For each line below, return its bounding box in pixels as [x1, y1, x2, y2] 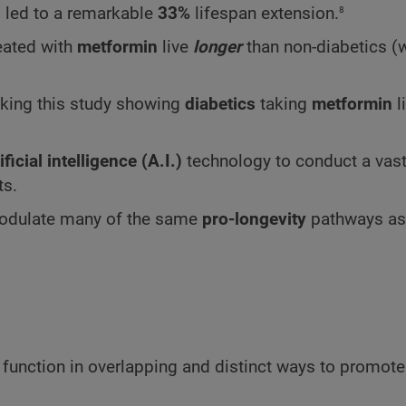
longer [193, 36, 242, 57]
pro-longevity [202, 208, 306, 229]
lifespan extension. [190, 4, 339, 24]
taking [256, 93, 312, 114]
